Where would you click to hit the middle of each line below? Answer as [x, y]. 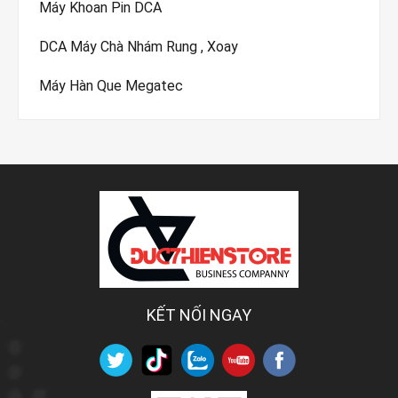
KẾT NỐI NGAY [199, 314]
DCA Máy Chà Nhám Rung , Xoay [139, 46]
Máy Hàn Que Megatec [111, 85]
